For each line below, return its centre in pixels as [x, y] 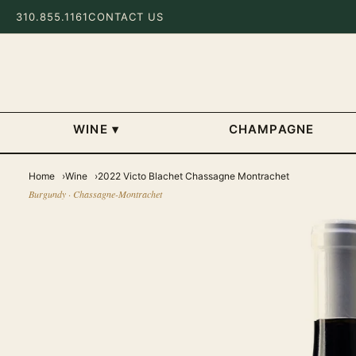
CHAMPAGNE [271, 129]
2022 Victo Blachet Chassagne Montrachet [193, 176]
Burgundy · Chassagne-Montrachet [95, 194]
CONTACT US [126, 16]
